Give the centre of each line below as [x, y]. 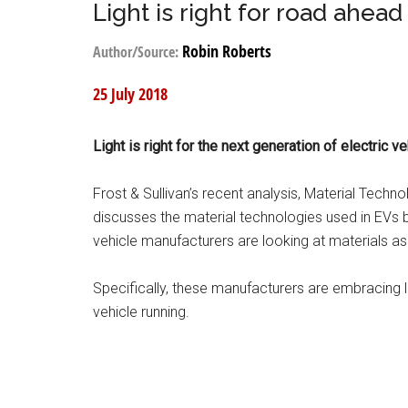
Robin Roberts [227, 51]
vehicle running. [141, 312]
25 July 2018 [130, 94]
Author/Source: [138, 52]
